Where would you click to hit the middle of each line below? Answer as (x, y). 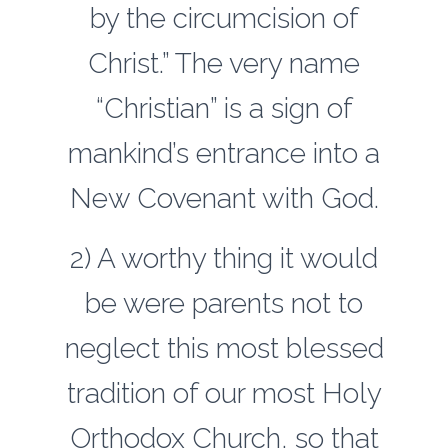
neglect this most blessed (224, 348)
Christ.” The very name (224, 63)
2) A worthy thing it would (224, 258)
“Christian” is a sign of (224, 108)
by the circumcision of (224, 18)
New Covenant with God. (224, 198)
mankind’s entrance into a (224, 153)
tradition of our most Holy (224, 393)
